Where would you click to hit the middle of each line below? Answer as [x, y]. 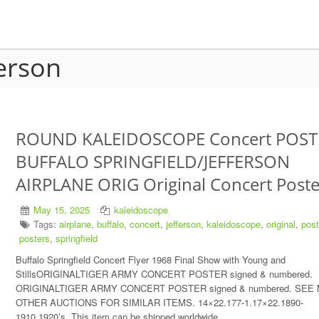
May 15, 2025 [61, 210]
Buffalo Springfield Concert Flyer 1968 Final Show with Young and [150, 260]
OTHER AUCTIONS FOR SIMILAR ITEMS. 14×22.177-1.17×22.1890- [159, 302]
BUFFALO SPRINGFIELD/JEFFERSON [152, 161]
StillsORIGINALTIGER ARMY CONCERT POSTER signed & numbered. [164, 274]
